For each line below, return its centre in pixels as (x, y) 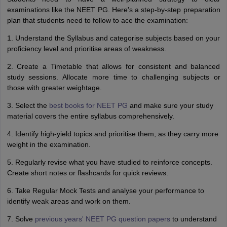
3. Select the (28, 105)
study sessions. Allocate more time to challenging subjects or (113, 77)
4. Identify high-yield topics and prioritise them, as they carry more (112, 134)
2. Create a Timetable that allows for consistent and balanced (113, 66)
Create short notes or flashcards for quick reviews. (87, 173)
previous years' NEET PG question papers (102, 219)
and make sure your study (170, 105)
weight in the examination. (49, 144)
